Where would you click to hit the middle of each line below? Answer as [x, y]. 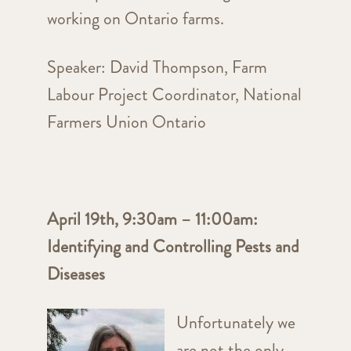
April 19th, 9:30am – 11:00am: [152, 219]
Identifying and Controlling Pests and [173, 247]
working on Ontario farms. [139, 19]
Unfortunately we [235, 323]
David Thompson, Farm [188, 67]
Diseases [76, 274]
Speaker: [78, 67]
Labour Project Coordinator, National [174, 95]
